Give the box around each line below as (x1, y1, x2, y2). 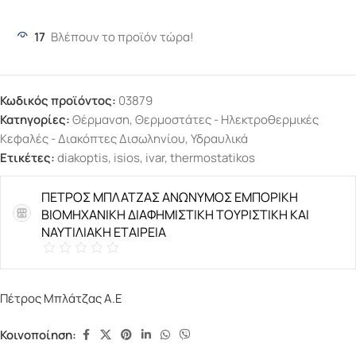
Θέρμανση (72, 111, 130, 128)
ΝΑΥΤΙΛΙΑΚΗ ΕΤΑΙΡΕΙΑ (41, 223, 166, 241)
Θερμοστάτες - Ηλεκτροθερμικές (135, 111, 319, 128)
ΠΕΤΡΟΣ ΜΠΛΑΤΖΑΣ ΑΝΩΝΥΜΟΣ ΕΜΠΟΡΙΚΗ (41, 188, 298, 206)
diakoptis (57, 149, 108, 166)
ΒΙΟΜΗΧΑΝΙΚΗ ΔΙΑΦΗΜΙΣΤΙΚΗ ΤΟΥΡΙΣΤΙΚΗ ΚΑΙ (41, 206, 309, 223)
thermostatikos (170, 149, 255, 166)
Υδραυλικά (191, 130, 248, 147)
